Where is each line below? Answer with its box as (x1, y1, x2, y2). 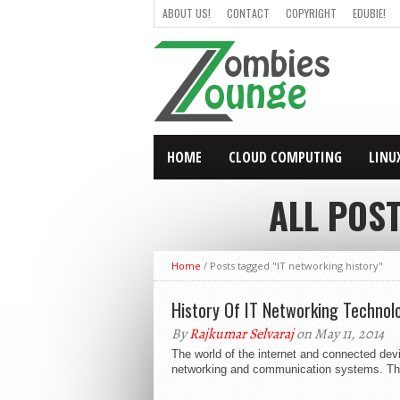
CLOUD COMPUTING (229, 147, 342, 167)
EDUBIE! (353, 5, 386, 21)
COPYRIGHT (286, 5, 337, 21)
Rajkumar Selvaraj (189, 324, 294, 344)
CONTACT (227, 5, 270, 21)
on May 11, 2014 (294, 324, 384, 344)
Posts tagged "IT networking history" (210, 259, 383, 272)
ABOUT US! (162, 5, 211, 21)
